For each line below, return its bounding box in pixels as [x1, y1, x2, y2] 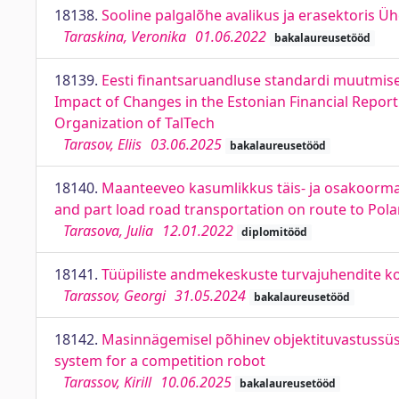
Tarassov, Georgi [63, 286, 166, 305]
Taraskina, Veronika [63, 27, 186, 46]
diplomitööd [240, 224, 307, 240]
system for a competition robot [54, 351, 265, 370]
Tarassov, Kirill [63, 372, 151, 392]
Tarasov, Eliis [63, 134, 142, 154]
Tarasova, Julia [63, 221, 153, 240]
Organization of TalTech [54, 113, 215, 133]
